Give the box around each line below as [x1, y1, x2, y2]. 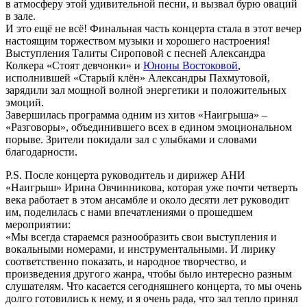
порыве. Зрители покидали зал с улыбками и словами [5, 134, 257, 146]
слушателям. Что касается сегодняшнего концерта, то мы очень [5, 280, 302, 293]
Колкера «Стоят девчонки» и [5, 60, 143, 72]
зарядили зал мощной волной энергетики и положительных [5, 84, 286, 97]
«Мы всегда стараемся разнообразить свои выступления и [5, 231, 277, 243]
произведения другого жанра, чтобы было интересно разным [5, 268, 292, 280]
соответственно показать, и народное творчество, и [5, 256, 247, 268]
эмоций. [5, 97, 44, 109]
